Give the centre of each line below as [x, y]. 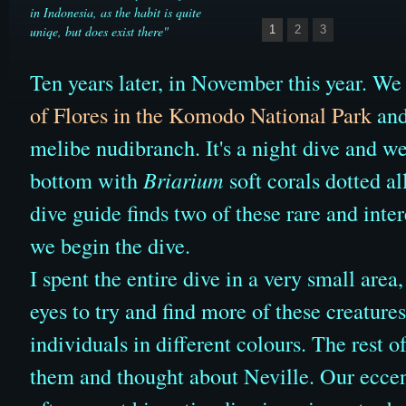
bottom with [87, 180]
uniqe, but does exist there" [99, 31]
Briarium [184, 180]
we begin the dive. [110, 245]
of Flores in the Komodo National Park [201, 115]
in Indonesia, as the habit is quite [116, 12]
